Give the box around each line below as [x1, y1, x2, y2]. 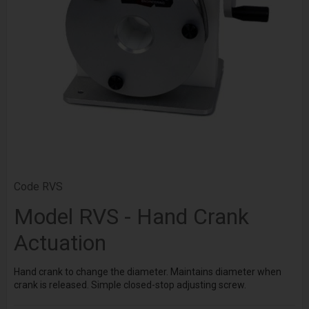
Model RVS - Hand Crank [13, 203, 249, 230]
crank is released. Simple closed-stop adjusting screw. [13, 279, 246, 291]
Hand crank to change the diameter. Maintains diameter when [13, 266, 281, 278]
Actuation [13, 229, 106, 256]
